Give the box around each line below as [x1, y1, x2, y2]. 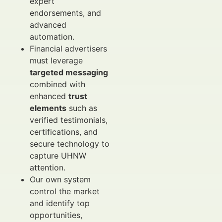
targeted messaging [30, 67, 108, 77]
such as [66, 103, 97, 113]
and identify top [30, 198, 90, 208]
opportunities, [30, 210, 82, 220]
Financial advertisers [30, 44, 107, 54]
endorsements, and [30, 8, 101, 18]
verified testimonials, [30, 115, 108, 125]
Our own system [30, 174, 91, 184]
